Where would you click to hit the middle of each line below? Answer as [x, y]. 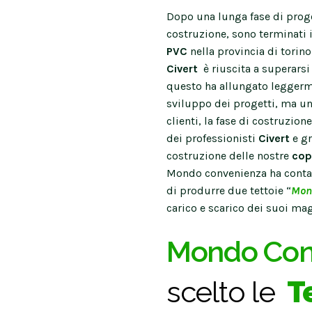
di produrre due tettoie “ [229, 190]
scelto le [224, 292]
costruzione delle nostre [229, 155]
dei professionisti [212, 138]
